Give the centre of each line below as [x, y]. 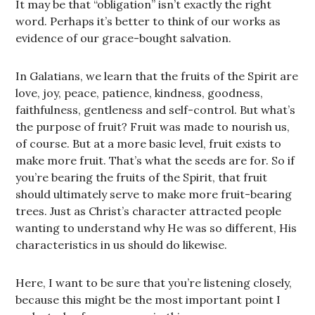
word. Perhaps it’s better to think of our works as [148, 21]
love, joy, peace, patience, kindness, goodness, [140, 93]
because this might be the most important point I [148, 300]
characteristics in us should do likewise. [122, 245]
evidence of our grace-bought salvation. [124, 38]
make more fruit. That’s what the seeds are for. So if [155, 160]
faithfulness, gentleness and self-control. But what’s [156, 110]
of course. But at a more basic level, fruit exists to [149, 143]
